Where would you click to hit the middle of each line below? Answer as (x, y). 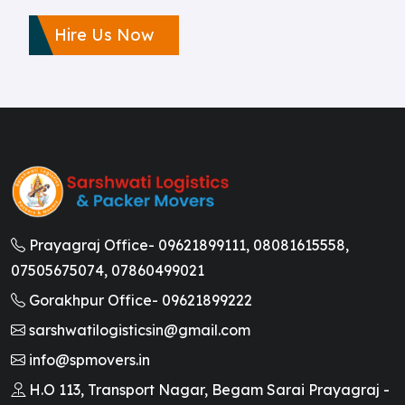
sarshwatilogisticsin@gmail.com (138, 330)
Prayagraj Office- (92, 245)
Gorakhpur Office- (94, 300)
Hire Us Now (104, 34)
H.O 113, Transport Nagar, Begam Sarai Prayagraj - (207, 389)
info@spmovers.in (88, 359)
